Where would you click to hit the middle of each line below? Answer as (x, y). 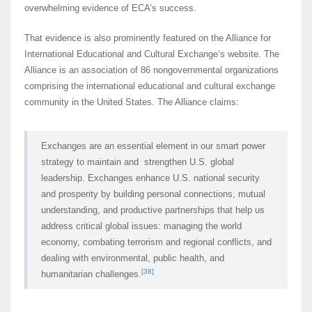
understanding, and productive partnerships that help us (153, 210)
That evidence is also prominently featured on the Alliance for (148, 38)
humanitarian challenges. (91, 274)
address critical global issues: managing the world (141, 226)
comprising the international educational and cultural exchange (150, 86)
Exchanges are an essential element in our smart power (153, 146)
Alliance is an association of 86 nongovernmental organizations (151, 70)
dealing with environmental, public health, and (133, 258)
